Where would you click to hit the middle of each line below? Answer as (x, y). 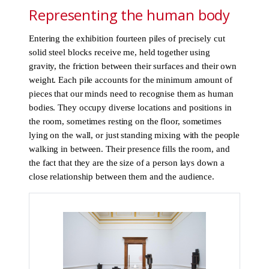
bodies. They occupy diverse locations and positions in (130, 108)
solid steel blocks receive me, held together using (119, 53)
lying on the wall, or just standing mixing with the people (134, 135)
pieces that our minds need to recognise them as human (131, 94)
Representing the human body (130, 15)
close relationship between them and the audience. (122, 177)
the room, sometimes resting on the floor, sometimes (125, 122)
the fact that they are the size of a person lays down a (127, 163)
